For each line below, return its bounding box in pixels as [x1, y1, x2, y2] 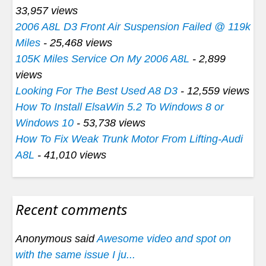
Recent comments [15, 199, 127, 219]
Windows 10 [15, 116, 74, 129]
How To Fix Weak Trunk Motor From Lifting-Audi [15, 132, 243, 145]
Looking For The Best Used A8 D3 [15, 84, 178, 97]
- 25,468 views [40, 36, 112, 49]
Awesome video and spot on [97, 232, 231, 245]
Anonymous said [15, 232, 97, 245]
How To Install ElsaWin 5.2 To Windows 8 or [15, 100, 224, 113]
